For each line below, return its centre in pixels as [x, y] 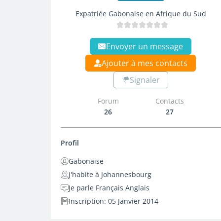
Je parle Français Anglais [109, 188]
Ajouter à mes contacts [145, 63]
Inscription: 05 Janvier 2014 [113, 201]
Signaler [145, 80]
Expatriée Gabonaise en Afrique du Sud [141, 14]
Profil [70, 143]
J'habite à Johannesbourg [110, 174]
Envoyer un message [145, 46]
